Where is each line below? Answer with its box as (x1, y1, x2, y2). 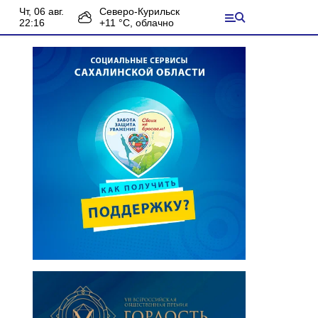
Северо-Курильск (99, 6, 180, 17)
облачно (136, 17, 174, 28)
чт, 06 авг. (26, 6, 64, 17)
